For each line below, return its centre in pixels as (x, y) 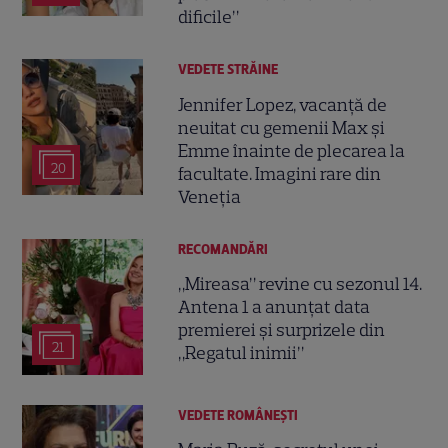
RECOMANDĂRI (223, 249)
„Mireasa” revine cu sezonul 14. (300, 284)
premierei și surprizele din (282, 330)
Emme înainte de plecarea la (292, 150)
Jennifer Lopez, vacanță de (283, 104)
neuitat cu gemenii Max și (282, 127)
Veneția (210, 196)
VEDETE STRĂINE (228, 70)
